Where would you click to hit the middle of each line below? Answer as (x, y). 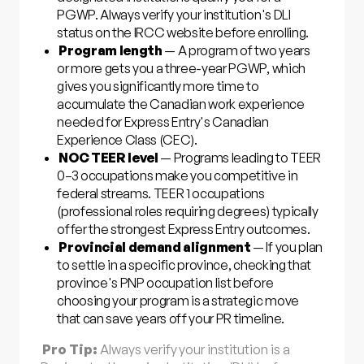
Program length (110, 50)
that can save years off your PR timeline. (171, 318)
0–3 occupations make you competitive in (178, 175)
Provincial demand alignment (155, 247)
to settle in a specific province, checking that (184, 264)
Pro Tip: (70, 349)
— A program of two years (236, 50)
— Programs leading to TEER (239, 157)
